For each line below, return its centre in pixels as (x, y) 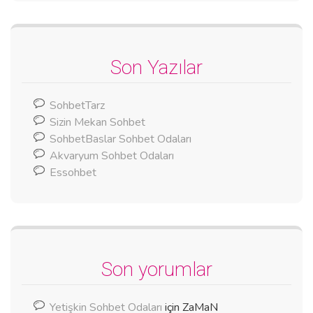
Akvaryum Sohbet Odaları (112, 155)
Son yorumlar (156, 269)
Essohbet (73, 172)
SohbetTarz (77, 105)
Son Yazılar (156, 67)
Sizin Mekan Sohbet (97, 122)
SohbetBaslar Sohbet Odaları (122, 139)
